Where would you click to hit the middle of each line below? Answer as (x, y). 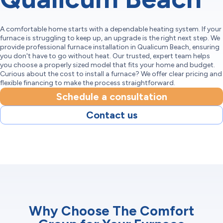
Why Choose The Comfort (111, 211)
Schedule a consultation (111, 97)
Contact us (111, 115)
